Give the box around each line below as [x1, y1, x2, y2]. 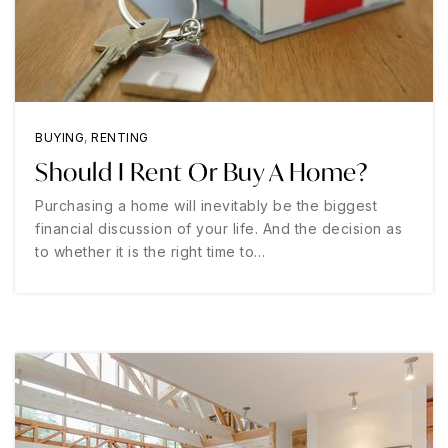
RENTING [91, 130, 149, 145]
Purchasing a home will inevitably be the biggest [35, 197, 377, 214]
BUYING [35, 130, 84, 145]
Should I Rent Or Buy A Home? [35, 156, 368, 188]
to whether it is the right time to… [35, 243, 266, 260]
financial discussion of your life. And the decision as [35, 220, 402, 237]
